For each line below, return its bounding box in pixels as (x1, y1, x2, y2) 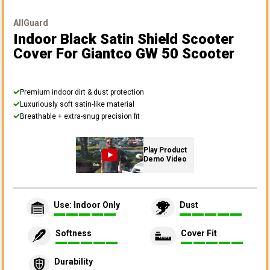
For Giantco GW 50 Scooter (56, 45, 234, 62)
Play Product (143, 145, 187, 154)
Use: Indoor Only (53, 200, 120, 210)
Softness (55, 228, 92, 239)
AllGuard (13, 17, 48, 28)
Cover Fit (181, 228, 217, 239)
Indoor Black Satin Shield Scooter (13, 30, 234, 48)
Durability (54, 257, 93, 267)
